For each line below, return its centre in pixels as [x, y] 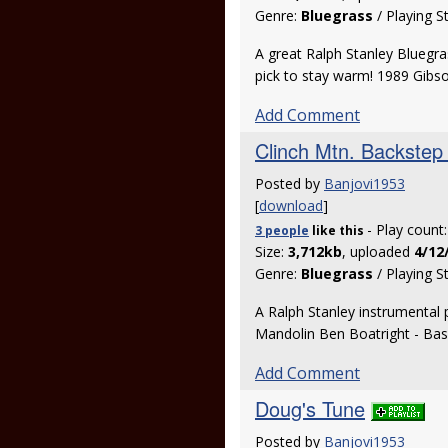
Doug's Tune [310, 408]
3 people [282, 230]
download [291, 205]
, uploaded [378, 251]
